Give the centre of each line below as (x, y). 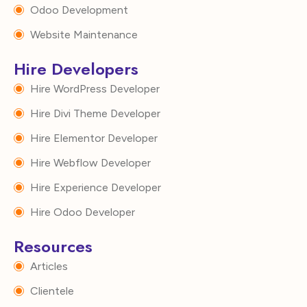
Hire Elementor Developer (94, 138)
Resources (53, 246)
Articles (49, 266)
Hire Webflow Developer (90, 162)
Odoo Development (79, 10)
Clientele (52, 291)
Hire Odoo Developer (82, 212)
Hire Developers (76, 69)
